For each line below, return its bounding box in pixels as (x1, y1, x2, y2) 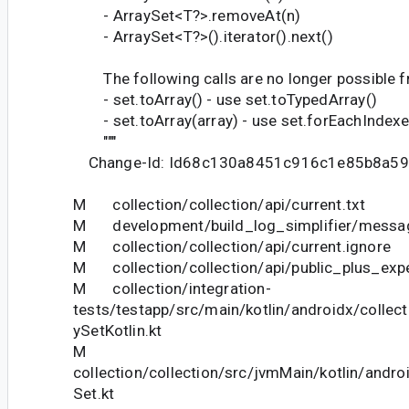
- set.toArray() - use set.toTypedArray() (73, 90, 377, 110)
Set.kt (73, 384, 115, 404)
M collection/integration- (73, 279, 271, 299)
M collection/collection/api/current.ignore (73, 237, 391, 257)
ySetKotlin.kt (73, 321, 163, 341)
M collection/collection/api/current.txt (73, 195, 366, 215)
